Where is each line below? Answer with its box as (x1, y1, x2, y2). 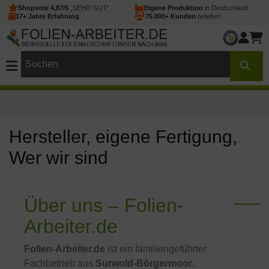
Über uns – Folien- (24, 195, 184, 216)
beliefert (196, 13, 220, 20)
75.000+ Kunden (145, 13, 196, 20)
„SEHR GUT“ (68, 4, 109, 11)
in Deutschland (203, 4, 248, 11)
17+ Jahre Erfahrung (16, 13, 79, 20)
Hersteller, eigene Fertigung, (9, 127, 237, 147)
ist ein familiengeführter (105, 244, 207, 254)
